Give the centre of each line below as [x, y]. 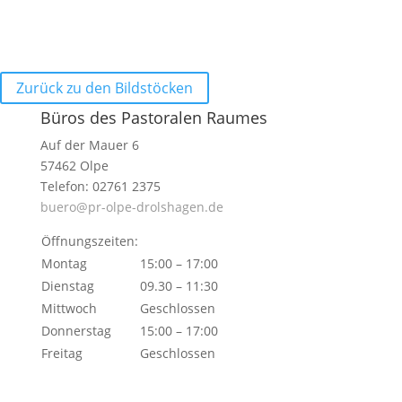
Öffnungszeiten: [89, 241]
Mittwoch [69, 308]
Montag [64, 263]
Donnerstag [76, 331]
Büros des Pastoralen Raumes [153, 118]
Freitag [61, 353]
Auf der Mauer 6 [89, 145]
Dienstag [67, 286]
